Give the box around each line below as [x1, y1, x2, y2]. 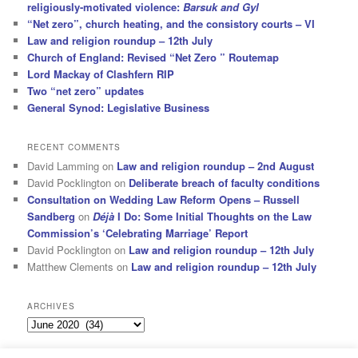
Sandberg [27, 208, 76, 224]
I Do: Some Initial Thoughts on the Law [114, 208, 312, 224]
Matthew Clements [27, 258, 114, 274]
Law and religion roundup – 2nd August [117, 157, 315, 173]
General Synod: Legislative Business [27, 99, 210, 115]
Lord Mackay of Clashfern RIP [27, 66, 175, 82]
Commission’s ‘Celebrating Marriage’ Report [27, 225, 249, 241]
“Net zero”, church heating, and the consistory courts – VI [27, 15, 316, 31]
